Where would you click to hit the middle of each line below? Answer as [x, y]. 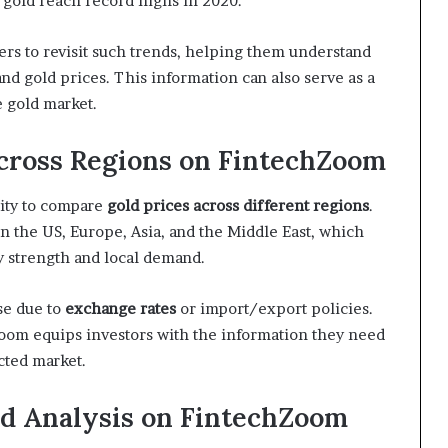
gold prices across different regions [238, 205]
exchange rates [120, 308]
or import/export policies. [274, 308]
